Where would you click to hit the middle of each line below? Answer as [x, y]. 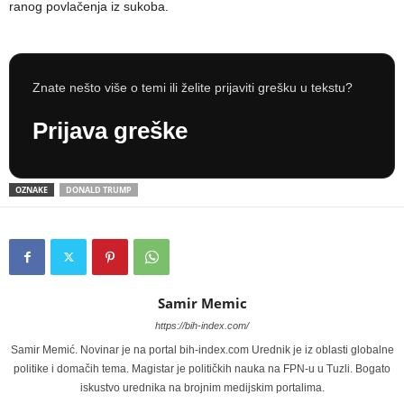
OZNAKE [32, 190]
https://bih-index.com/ [202, 326]
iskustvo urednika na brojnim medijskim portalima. [202, 388]
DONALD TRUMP [99, 190]
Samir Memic [202, 303]
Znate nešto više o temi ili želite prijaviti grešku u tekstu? [193, 88]
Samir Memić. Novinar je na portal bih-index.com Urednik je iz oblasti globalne [202, 350]
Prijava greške [110, 131]
